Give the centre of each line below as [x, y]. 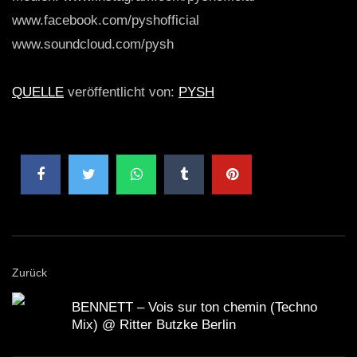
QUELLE [38, 92]
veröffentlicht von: [121, 92]
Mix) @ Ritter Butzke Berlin [154, 325]
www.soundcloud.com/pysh [93, 44]
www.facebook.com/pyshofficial [106, 20]
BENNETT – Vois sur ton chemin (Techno [194, 307]
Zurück [29, 273]
